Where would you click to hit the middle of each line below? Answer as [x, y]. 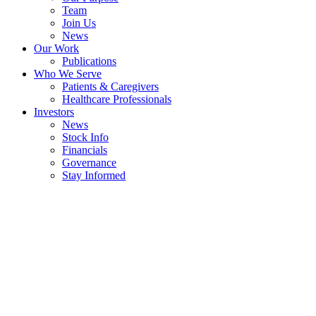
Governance [89, 162]
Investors [54, 111]
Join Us [79, 23]
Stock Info [85, 137]
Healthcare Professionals [117, 99]
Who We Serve [68, 73]
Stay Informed [94, 175]
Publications [89, 61]
